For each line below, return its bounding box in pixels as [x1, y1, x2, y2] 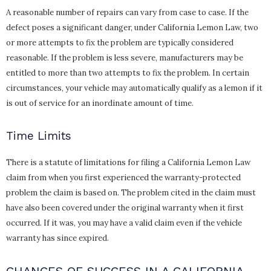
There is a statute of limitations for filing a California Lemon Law [6, 157, 250, 168]
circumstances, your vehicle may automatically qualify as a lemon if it [6, 83, 263, 94]
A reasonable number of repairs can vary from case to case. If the [6, 7, 249, 18]
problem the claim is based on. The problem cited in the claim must [6, 187, 256, 198]
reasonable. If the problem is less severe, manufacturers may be [6, 53, 243, 64]
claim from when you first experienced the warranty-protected [6, 172, 241, 183]
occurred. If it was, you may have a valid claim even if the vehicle [6, 217, 242, 228]
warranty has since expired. [6, 232, 109, 243]
